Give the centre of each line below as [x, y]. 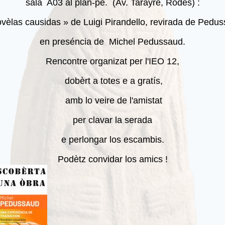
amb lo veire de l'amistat [113, 101]
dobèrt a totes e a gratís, [113, 81]
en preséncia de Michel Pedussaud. [113, 42]
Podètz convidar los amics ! [113, 159]
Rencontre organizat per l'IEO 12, [113, 62]
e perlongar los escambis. [113, 140]
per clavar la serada [113, 120]
